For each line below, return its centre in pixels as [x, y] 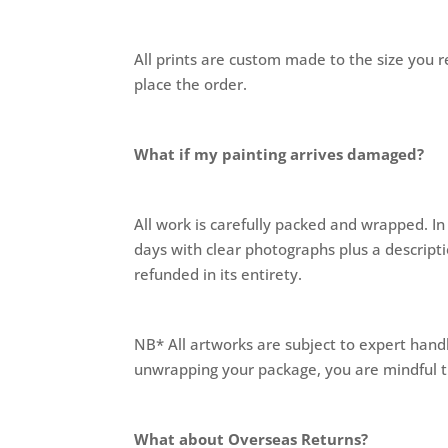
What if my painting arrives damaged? [279, 153]
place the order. [191, 83]
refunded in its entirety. [218, 273]
